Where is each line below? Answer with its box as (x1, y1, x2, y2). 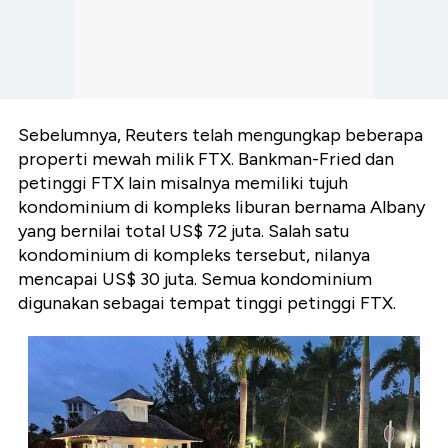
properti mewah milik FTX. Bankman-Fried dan (18, 148, 394, 171)
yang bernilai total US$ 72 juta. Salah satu (18, 220, 349, 243)
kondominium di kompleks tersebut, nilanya (18, 244, 370, 267)
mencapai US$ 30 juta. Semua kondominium (18, 268, 372, 291)
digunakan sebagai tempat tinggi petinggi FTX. (18, 292, 396, 315)
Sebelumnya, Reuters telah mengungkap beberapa (18, 124, 423, 147)
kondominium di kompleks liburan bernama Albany (18, 196, 425, 219)
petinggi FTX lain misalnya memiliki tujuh (18, 172, 348, 195)
